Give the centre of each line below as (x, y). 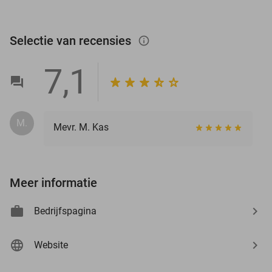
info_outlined (150, 40)
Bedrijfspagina (65, 211)
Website (51, 245)
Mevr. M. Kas (81, 127)
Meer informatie (53, 182)
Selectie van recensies (72, 40)
